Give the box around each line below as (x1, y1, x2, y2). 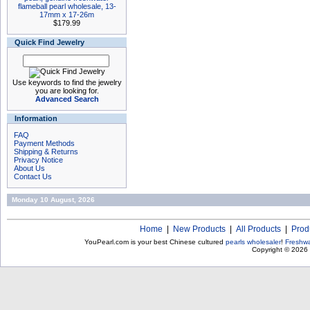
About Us (14, 164, 45, 172)
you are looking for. (35, 86, 99, 95)
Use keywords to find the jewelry (12, 78, 122, 86)
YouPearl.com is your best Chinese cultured (84, 238, 226, 246)
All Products (236, 224, 281, 234)
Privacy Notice (14, 156, 63, 164)
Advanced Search (35, 95, 99, 103)
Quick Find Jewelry (15, 38, 84, 46)
